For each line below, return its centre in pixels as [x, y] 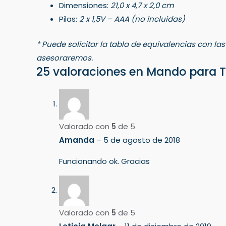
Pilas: [69, 19]
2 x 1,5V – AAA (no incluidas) [132, 19]
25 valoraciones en [91, 71]
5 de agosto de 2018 [142, 140]
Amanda [78, 140]
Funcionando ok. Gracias [104, 161]
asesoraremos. [65, 58]
